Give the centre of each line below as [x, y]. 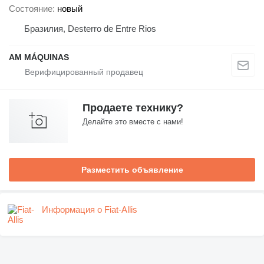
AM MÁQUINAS [39, 57]
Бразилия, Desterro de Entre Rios [90, 28]
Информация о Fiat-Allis [90, 209]
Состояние [31, 8]
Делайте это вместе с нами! [133, 121]
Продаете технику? [133, 108]
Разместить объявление [132, 169]
